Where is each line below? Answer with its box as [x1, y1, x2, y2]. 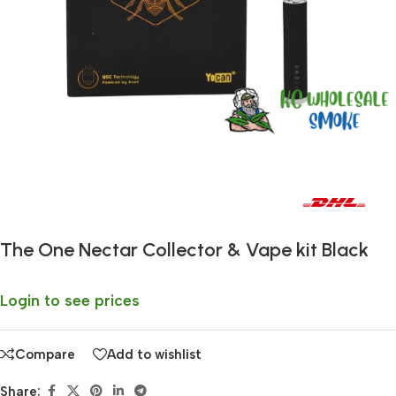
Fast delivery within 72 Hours [31, 194, 205, 209]
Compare [15, 346, 75, 362]
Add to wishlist [107, 346, 202, 362]
